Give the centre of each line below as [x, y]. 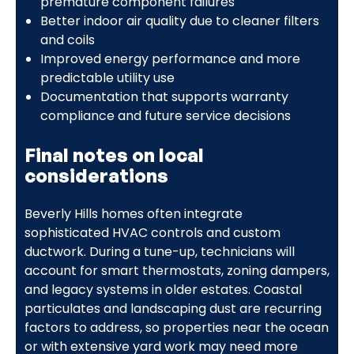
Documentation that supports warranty [164, 96]
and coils [67, 40]
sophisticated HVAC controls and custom [152, 232]
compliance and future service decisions [165, 115]
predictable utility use [107, 77]
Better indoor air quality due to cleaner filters [179, 21]
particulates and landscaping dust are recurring [173, 308]
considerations [96, 175]
